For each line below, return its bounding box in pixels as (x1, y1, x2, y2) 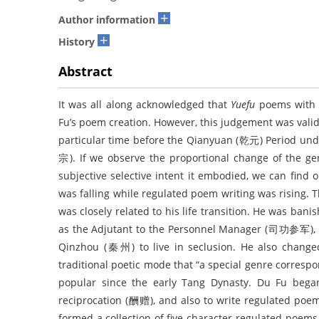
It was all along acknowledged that (58, 98, 231, 112)
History (58, 35, 95, 49)
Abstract (58, 63, 113, 80)
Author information (58, 13, 155, 27)
